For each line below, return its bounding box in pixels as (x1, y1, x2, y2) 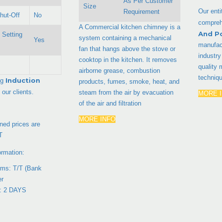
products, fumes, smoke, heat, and (79, 77, 180, 85)
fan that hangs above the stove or (79, 45, 176, 53)
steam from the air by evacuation (79, 88, 174, 96)
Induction (5, 76, 40, 84)
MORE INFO (79, 115, 116, 123)
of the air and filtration (79, 99, 142, 107)
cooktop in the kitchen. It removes (79, 55, 177, 63)
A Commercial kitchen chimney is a (79, 23, 181, 31)
